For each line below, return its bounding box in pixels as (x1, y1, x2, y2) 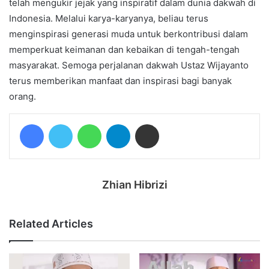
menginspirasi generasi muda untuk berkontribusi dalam (9, 28, 248, 40)
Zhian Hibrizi (101, 178, 168, 191)
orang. (9, 90, 36, 102)
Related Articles (9, 217, 93, 230)
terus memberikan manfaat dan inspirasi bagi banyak (9, 74, 232, 86)
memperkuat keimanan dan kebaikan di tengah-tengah (9, 43, 240, 55)
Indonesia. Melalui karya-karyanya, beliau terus (9, 12, 208, 24)
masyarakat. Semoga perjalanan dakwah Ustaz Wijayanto (9, 59, 249, 71)
